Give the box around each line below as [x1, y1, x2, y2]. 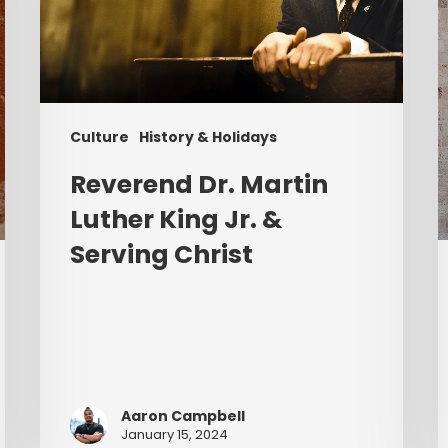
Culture [70, 126, 130, 147]
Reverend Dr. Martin [70, 166, 329, 202]
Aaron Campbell [121, 406, 246, 427]
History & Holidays [139, 126, 278, 147]
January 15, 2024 [121, 425, 229, 445]
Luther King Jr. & [70, 201, 283, 237]
